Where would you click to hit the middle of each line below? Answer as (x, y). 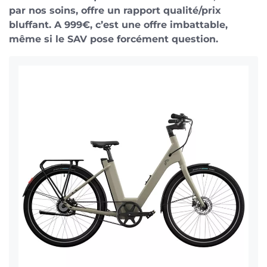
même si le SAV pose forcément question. (114, 39)
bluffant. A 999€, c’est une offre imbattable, (118, 24)
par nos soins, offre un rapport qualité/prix (115, 10)
